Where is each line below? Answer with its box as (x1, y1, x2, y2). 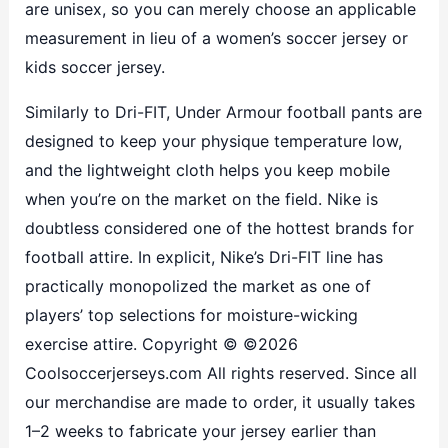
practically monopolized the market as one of (24, 275, 371, 296)
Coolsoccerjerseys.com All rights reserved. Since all (24, 362, 417, 383)
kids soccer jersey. (24, 56, 165, 77)
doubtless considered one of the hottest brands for (24, 217, 414, 238)
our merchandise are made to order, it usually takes (24, 391, 415, 412)
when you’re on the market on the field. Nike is (24, 188, 378, 209)
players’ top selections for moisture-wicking (24, 304, 358, 325)
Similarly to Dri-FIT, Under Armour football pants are (24, 101, 422, 122)
